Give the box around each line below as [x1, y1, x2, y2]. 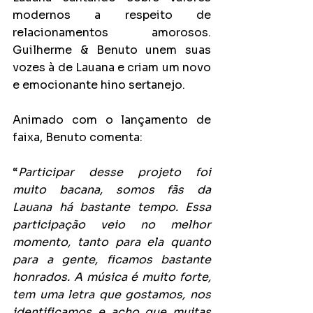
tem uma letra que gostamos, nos [13, 287, 211, 302]
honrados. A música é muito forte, [13, 270, 211, 284]
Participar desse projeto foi [18, 165, 211, 180]
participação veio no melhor [13, 217, 211, 232]
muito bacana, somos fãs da [13, 182, 211, 197]
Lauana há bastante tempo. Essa [13, 200, 211, 214]
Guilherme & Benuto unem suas [13, 43, 211, 57]
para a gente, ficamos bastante [13, 252, 211, 267]
